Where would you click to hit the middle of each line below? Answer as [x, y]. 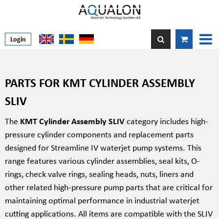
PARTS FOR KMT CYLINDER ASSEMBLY [100, 82]
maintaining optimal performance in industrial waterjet [102, 200]
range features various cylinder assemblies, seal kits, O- [102, 160]
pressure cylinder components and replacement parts [99, 134]
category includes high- [166, 121]
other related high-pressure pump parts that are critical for [109, 187]
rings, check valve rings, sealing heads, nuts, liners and [99, 174]
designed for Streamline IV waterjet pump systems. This [103, 147]
